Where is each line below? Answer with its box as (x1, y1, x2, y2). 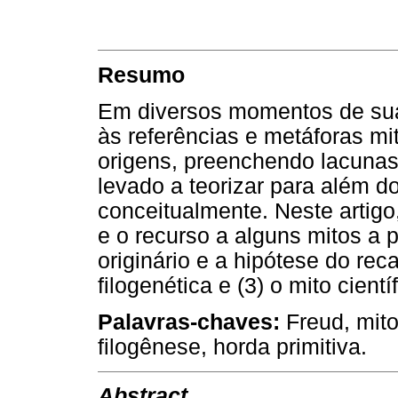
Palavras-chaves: (98, 309, 280, 334)
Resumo (98, 62, 185, 87)
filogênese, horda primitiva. (98, 334, 367, 359)
